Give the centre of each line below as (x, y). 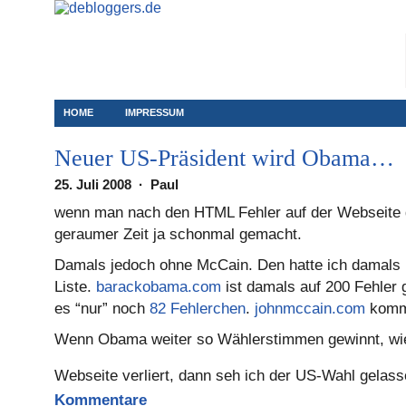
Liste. (75, 287)
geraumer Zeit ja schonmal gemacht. (178, 234)
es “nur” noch (102, 309)
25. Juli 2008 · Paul (120, 184)
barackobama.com (159, 287)
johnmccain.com (310, 309)
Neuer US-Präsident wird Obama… (224, 158)
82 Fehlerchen (198, 309)
